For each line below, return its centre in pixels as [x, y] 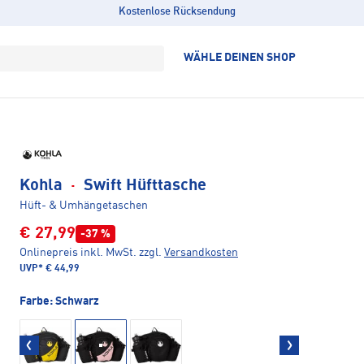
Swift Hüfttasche [143, 186]
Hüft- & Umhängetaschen [84, 206]
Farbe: [37, 302]
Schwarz [77, 302]
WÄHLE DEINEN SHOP [240, 58]
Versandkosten [201, 253]
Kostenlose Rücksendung [177, 12]
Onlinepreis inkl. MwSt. [78, 253]
